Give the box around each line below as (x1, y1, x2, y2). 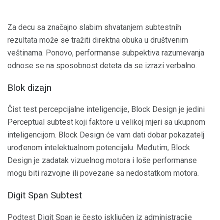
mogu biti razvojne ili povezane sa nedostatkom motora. (7, 168, 199, 178)
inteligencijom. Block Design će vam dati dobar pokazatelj (7, 130, 204, 140)
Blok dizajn (7, 82, 52, 93)
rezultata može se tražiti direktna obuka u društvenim (7, 35, 188, 45)
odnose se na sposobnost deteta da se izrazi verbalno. (7, 60, 197, 70)
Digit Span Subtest (7, 190, 82, 201)
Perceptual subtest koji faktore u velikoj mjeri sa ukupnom (7, 117, 205, 127)
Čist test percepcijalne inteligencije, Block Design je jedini (7, 105, 205, 114)
